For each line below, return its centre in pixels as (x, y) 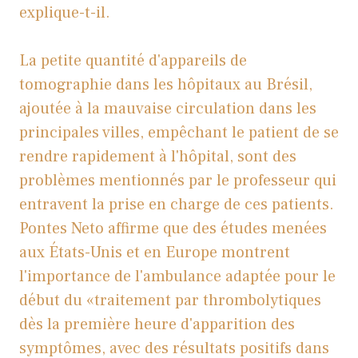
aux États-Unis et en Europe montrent (155, 253)
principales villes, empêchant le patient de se (179, 133)
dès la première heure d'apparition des (157, 325)
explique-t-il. (65, 13)
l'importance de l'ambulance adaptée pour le (177, 277)
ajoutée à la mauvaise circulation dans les (168, 109)
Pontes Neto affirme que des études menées (173, 229)
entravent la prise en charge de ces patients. (177, 205)
